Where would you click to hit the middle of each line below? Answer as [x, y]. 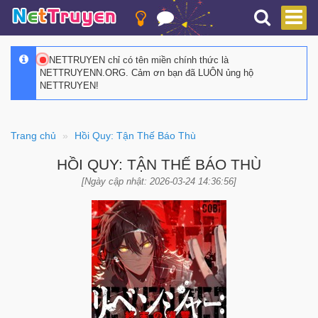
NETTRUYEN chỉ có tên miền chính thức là [137, 60]
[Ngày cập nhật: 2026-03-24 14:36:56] [159, 181]
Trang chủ [33, 136]
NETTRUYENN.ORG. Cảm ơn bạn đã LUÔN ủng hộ [147, 73]
